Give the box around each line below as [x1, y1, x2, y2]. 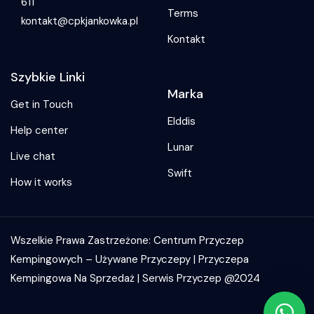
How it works [11, 175, 72, 189]
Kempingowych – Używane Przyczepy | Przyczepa [11, 252, 249, 266]
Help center [11, 123, 68, 137]
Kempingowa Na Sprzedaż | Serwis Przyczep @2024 [11, 271, 260, 285]
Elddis [168, 114, 196, 128]
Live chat [11, 149, 55, 163]
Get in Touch [11, 97, 73, 111]
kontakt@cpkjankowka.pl [21, 13, 138, 28]
